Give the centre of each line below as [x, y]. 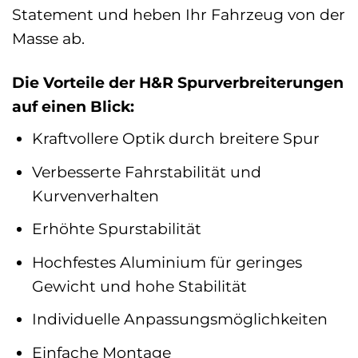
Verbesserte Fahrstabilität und [146, 171]
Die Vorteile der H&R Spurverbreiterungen [178, 83]
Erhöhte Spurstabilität [116, 229]
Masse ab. [48, 39]
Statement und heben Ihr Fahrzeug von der [179, 15]
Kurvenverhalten [95, 195]
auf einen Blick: [73, 107]
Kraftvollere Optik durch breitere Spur [175, 139]
